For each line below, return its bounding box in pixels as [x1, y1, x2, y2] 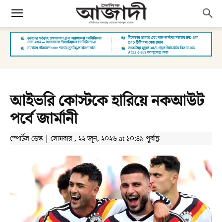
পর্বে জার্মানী [10, 108, 77, 130]
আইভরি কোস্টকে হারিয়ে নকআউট [10, 90, 204, 112]
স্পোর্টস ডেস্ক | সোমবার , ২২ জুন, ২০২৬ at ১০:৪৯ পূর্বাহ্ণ [10, 133, 160, 144]
